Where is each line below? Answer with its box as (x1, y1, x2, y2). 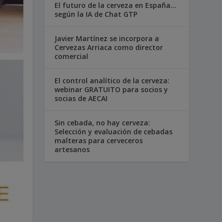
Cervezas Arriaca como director (55, 42, 164, 52)
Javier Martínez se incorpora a (55, 33, 160, 43)
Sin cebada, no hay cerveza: (55, 117, 151, 127)
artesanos (55, 144, 90, 154)
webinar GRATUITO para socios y (55, 84, 168, 94)
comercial (55, 51, 89, 61)
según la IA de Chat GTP (55, 9, 138, 19)
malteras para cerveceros (55, 135, 143, 145)
